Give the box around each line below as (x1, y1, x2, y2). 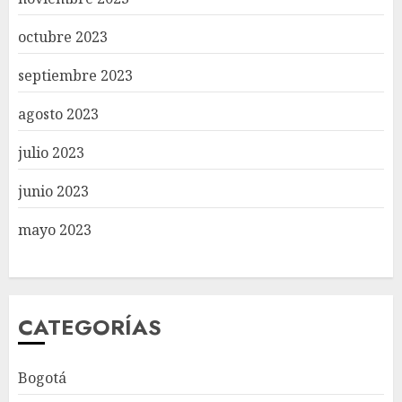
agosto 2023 (18, 104, 99, 125)
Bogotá (18, 368, 66, 389)
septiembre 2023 (18, 66, 133, 86)
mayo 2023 (18, 220, 92, 240)
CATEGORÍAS (18, 311, 162, 344)
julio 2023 (18, 143, 84, 163)
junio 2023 (18, 181, 89, 202)
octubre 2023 (18, 27, 108, 48)
